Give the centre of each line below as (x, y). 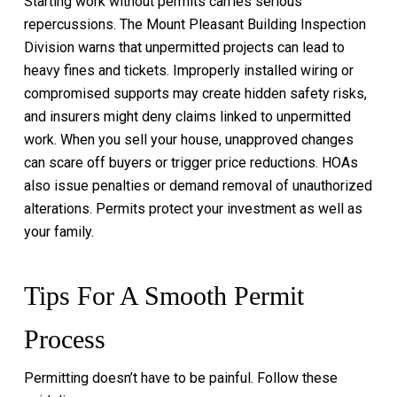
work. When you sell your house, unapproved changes (188, 140)
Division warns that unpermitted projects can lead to (184, 47)
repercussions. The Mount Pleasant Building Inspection (195, 24)
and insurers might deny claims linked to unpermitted (187, 117)
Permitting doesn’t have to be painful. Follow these (180, 378)
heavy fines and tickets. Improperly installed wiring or (188, 70)
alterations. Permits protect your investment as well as (193, 209)
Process (64, 339)
